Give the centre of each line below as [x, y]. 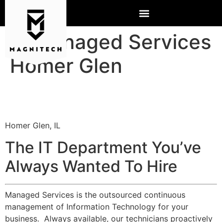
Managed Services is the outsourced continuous [95, 195]
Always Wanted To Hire [91, 166]
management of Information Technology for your [97, 207]
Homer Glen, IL [33, 125]
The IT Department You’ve [103, 148]
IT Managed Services [111, 42]
